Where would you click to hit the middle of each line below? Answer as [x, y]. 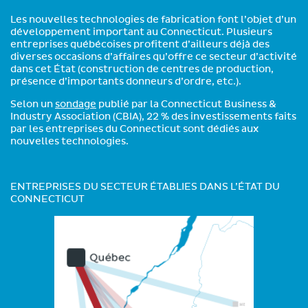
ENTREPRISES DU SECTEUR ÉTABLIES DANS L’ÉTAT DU [145, 187]
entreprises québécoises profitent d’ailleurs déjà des [140, 45]
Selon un [33, 104]
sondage [76, 104]
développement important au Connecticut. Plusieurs [141, 32]
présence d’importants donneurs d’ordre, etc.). [126, 82]
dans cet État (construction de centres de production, [142, 69]
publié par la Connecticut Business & [186, 104]
